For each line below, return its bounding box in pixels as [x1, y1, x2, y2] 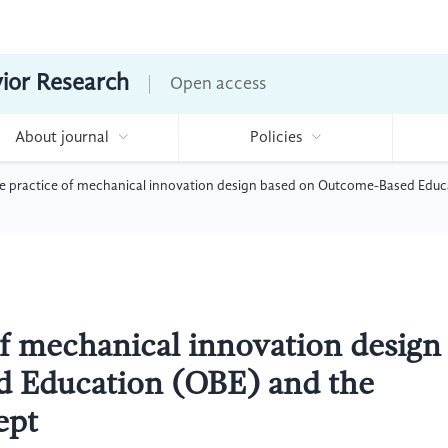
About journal [14, 130, 109, 146]
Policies [249, 130, 302, 146]
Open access [170, 75, 266, 93]
